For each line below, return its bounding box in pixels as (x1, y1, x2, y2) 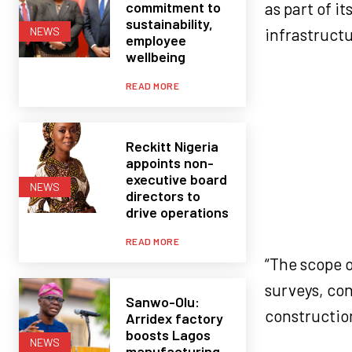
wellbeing (125, 47, 185, 65)
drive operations (125, 203, 229, 221)
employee (125, 31, 186, 49)
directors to (125, 186, 200, 204)
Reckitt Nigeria (125, 137, 218, 155)
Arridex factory (125, 309, 223, 327)
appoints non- (125, 153, 214, 171)
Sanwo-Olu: (125, 292, 200, 310)
